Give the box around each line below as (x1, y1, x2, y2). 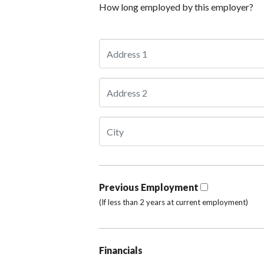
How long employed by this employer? (99, 1, 253, 13)
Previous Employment (99, 181, 199, 193)
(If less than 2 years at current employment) (99, 197, 248, 207)
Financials (99, 245, 143, 256)
